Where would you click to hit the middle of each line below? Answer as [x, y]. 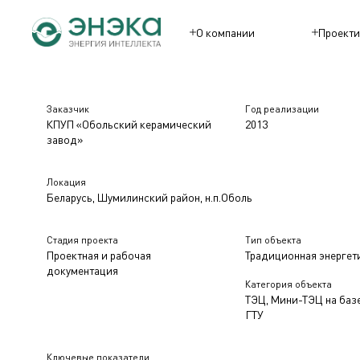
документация [82, 270]
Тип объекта [274, 240]
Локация [66, 182]
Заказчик [68, 109]
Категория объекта [289, 284]
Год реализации [282, 109]
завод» [65, 139]
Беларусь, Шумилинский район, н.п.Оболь [149, 197]
